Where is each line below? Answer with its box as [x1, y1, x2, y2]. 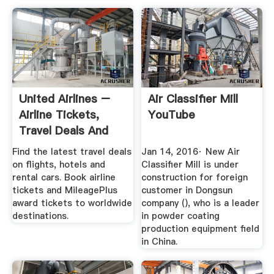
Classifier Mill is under [141, 158, 239, 171]
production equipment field [141, 223, 260, 235]
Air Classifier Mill [148, 91, 239, 106]
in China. [141, 235, 178, 248]
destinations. [12, 210, 68, 223]
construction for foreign [141, 171, 248, 184]
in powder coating [141, 210, 220, 223]
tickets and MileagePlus [12, 184, 117, 197]
